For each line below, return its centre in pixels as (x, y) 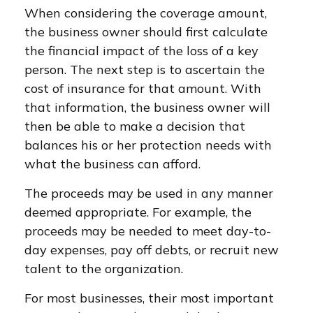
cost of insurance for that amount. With (143, 88)
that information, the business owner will (147, 107)
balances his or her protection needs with (148, 145)
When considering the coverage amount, (146, 13)
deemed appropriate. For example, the (138, 212)
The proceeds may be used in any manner (149, 193)
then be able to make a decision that (135, 126)
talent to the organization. (104, 269)
